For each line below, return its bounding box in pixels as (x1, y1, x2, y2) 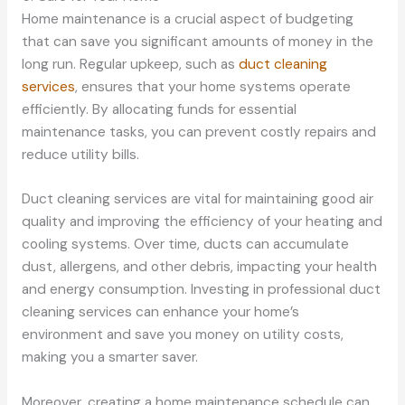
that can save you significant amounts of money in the (21, 32, 373, 51)
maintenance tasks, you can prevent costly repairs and (21, 122, 376, 141)
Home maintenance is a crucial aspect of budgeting (21, 9, 353, 28)
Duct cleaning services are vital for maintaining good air (21, 190, 373, 209)
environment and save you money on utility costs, (21, 325, 344, 344)
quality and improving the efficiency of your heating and (21, 212, 382, 231)
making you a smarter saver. (21, 348, 198, 367)
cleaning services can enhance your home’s (21, 303, 299, 322)
